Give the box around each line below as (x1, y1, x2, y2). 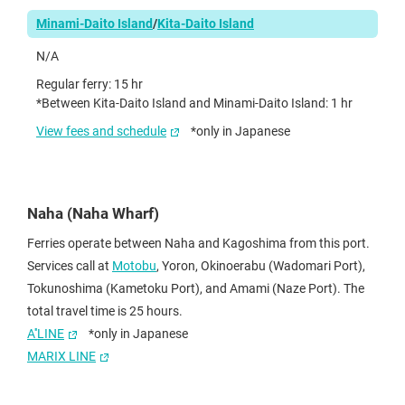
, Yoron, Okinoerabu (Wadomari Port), (156, 258, 365, 273)
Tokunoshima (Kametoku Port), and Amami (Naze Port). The (27, 280, 364, 296)
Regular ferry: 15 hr (36, 76, 143, 91)
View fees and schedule (36, 123, 166, 138)
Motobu (112, 258, 156, 273)
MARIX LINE (27, 348, 96, 363)
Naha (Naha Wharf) (27, 203, 159, 222)
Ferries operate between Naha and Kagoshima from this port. (27, 235, 370, 250)
